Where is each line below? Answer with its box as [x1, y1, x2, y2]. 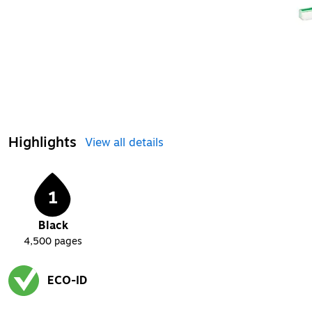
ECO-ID [47, 272, 87, 290]
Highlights [8, 132, 77, 154]
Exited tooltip [8, 295, 69, 311]
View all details [85, 134, 164, 152]
